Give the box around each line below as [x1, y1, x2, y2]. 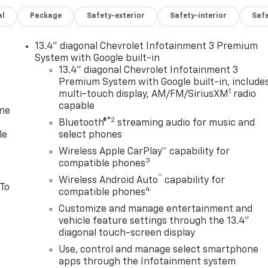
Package [30, 12, 62, 20]
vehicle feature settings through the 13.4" [59, 216, 250, 226]
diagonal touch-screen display [59, 228, 196, 238]
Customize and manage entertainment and [59, 204, 253, 214]
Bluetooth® [59, 118, 108, 128]
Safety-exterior [87, 12, 145, 20]
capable [59, 101, 95, 111]
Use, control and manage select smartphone [59, 245, 259, 255]
